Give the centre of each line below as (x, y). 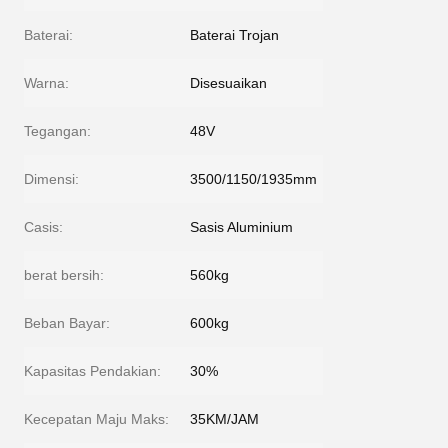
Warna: (46, 83)
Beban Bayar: (67, 323)
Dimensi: (51, 179)
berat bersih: (64, 275)
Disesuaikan (228, 83)
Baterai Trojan (234, 35)
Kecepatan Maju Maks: (96, 419)
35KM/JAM (224, 419)
